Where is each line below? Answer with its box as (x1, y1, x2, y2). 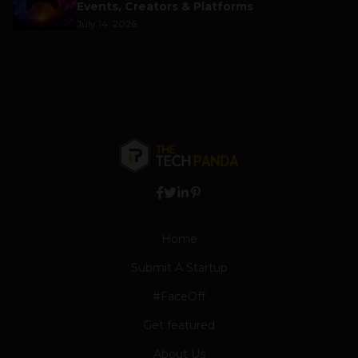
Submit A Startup (130, 260, 228, 275)
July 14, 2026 (77, 18, 137, 30)
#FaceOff (153, 288, 205, 304)
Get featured (143, 317, 215, 332)
